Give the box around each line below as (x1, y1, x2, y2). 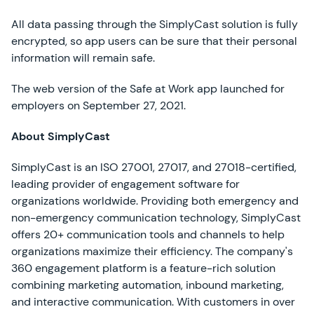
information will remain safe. (11, 50, 155, 65)
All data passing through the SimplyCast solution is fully (11, 17, 298, 32)
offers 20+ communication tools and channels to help (11, 227, 285, 242)
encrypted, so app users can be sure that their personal (11, 34, 297, 48)
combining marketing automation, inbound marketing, (11, 278, 284, 292)
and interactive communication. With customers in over (11, 294, 295, 309)
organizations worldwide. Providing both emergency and (11, 193, 299, 208)
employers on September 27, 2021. (11, 98, 186, 113)
